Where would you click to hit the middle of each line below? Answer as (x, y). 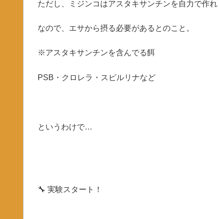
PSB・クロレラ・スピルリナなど (96, 77)
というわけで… (65, 127)
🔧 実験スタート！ (70, 190)
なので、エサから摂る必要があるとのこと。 (116, 28)
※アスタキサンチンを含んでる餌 (96, 53)
